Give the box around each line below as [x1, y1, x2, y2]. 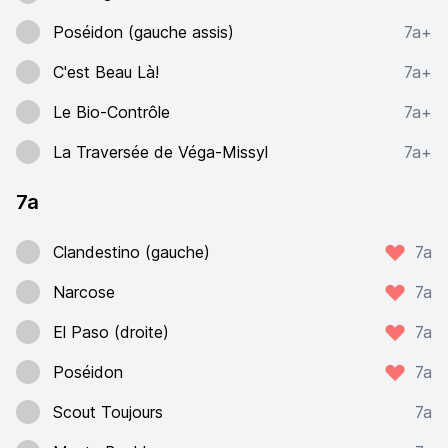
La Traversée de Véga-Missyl [53, 142, 268, 162]
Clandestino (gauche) [53, 242, 210, 262]
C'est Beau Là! [53, 62, 159, 82]
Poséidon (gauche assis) [53, 22, 234, 42]
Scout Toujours [53, 402, 163, 422]
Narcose [53, 282, 115, 302]
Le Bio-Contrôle [53, 102, 170, 122]
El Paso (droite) [53, 322, 169, 342]
